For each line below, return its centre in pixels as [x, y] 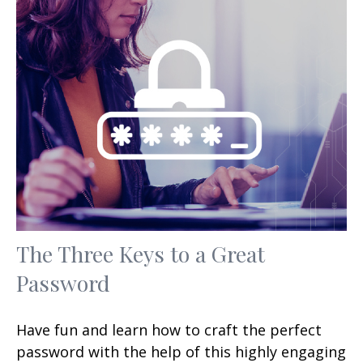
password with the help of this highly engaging [181, 351]
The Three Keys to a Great [141, 253]
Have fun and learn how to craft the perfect [169, 329]
